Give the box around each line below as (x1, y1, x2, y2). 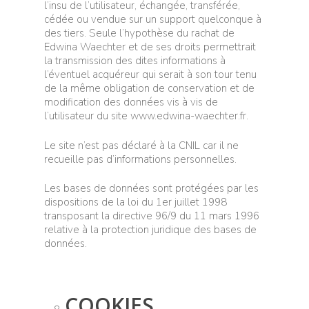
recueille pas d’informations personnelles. (44, 152, 237, 166)
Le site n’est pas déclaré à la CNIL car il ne (44, 138, 239, 152)
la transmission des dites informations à (44, 54, 226, 68)
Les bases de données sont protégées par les (44, 181, 259, 195)
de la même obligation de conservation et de (44, 81, 255, 95)
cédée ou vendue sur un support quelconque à (44, 12, 261, 26)
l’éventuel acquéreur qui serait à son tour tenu (44, 68, 257, 81)
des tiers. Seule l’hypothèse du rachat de (44, 26, 235, 40)
